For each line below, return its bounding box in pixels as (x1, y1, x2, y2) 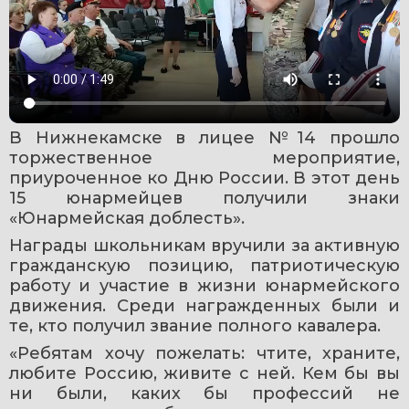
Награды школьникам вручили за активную (9, 235, 400, 256)
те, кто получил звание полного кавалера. (9, 315, 381, 336)
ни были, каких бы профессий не (9, 383, 400, 404)
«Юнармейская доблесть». (9, 207, 245, 228)
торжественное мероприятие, (9, 147, 400, 168)
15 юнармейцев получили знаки (9, 187, 400, 208)
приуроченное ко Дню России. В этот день (9, 167, 400, 188)
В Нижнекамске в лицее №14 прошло (9, 127, 400, 148)
